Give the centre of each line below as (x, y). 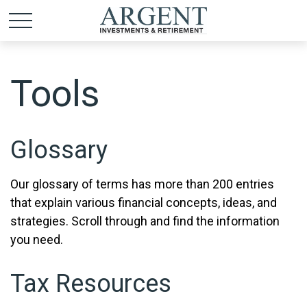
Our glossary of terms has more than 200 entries (142, 184)
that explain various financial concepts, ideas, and (144, 202)
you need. (37, 240)
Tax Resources (91, 284)
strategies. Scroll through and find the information (145, 221)
